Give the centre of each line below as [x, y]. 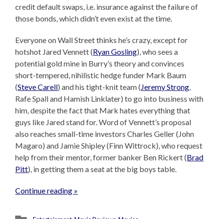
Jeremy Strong [165, 87]
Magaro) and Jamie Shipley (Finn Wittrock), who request [109, 146]
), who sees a [158, 52]
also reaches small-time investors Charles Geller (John [105, 134]
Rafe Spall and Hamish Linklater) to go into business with [109, 99]
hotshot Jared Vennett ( [54, 52]
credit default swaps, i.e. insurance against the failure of [107, 7]
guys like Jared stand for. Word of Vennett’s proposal [103, 122]
